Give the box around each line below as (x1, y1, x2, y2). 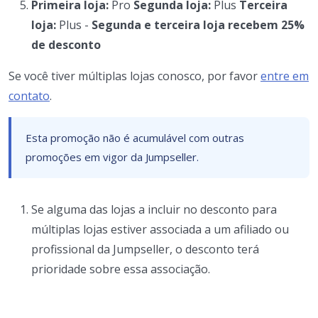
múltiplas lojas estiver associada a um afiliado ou (31, 221, 289, 237)
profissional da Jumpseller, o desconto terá (31, 241, 259, 257)
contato (9, 87, 50, 104)
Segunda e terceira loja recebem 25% (92, 16, 305, 33)
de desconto (31, 36, 101, 53)
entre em (261, 67, 309, 84)
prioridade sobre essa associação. (31, 261, 210, 277)
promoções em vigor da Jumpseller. (26, 149, 199, 164)
